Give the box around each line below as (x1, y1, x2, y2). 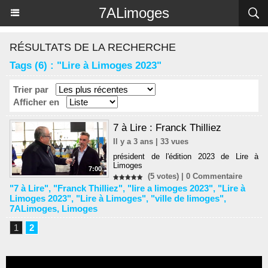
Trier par (13, 84, 48, 95)
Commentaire (190, 172, 243, 181)
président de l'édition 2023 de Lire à (113, 151, 258, 161)
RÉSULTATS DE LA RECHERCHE (10, 41, 176, 53)
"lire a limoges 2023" (127, 182, 213, 193)
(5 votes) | (143, 172, 187, 181)
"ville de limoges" (151, 193, 224, 203)
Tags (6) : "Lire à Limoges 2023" (10, 60, 162, 71)
